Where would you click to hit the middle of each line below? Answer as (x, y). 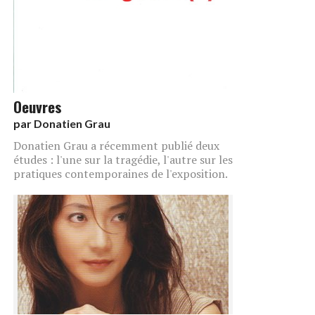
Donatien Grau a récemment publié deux (116, 145)
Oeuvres (38, 106)
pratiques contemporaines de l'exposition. (121, 173)
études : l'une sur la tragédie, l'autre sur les (123, 159)
